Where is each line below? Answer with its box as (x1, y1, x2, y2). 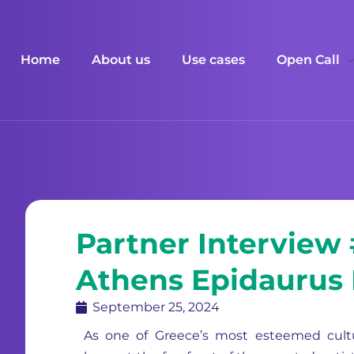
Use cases (182, 52, 245, 67)
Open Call (277, 52, 340, 67)
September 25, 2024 (92, 299, 220, 314)
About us (92, 52, 150, 67)
